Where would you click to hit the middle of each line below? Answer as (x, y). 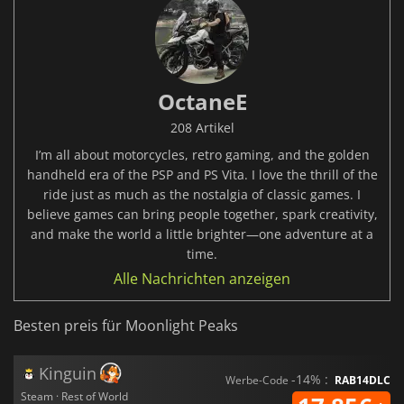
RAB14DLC (363, 381)
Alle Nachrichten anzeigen (202, 279)
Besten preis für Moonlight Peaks (126, 326)
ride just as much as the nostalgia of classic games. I (202, 195)
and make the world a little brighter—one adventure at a (202, 234)
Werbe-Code (258, 381)
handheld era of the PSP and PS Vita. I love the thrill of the (202, 175)
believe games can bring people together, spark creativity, (202, 215)
